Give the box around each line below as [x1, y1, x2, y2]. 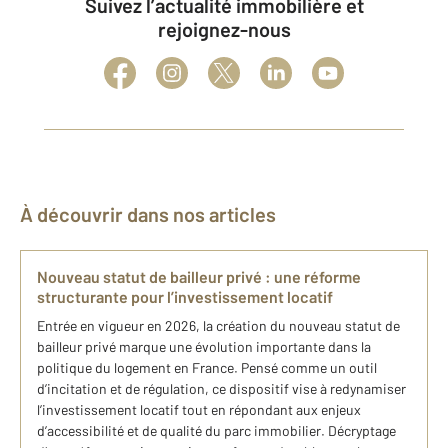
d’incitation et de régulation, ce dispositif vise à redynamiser [37, 380, 406, 397]
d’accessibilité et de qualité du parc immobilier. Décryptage [37, 422, 396, 439]
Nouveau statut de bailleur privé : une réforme [37, 267, 361, 286]
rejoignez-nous [157, 17, 291, 41]
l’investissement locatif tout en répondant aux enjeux [37, 401, 361, 418]
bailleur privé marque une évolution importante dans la [37, 338, 371, 355]
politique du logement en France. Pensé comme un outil [37, 359, 377, 376]
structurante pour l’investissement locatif [37, 287, 333, 306]
